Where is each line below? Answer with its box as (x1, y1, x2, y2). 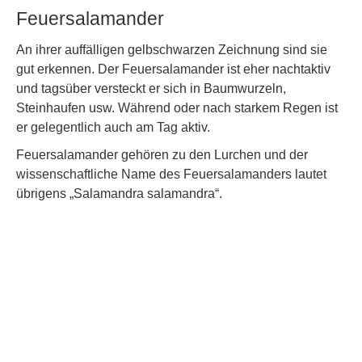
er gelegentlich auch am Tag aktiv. (16, 120, 210, 135)
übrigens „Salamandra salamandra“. (16, 187, 222, 201)
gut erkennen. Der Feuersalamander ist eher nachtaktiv (16, 62, 330, 77)
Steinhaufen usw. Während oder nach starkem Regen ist (16, 101, 338, 116)
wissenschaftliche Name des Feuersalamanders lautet (16, 167, 326, 182)
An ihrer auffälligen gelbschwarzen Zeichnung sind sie (16, 43, 327, 57)
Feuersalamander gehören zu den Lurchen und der (16, 148, 308, 162)
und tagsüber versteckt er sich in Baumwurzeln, (16, 82, 286, 96)
